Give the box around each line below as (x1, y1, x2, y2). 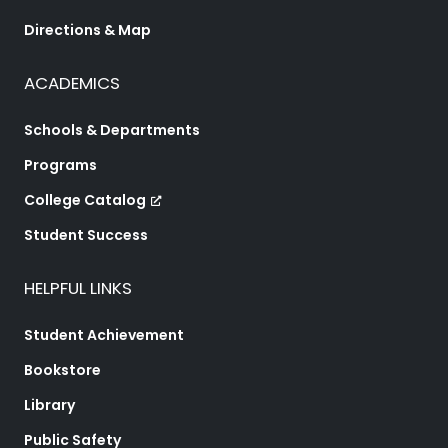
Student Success (24, 224, 148, 245)
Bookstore (24, 359, 101, 380)
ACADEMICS (24, 70, 120, 95)
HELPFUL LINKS (24, 275, 132, 300)
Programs (24, 154, 97, 175)
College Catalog (24, 189, 146, 210)
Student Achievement (24, 324, 184, 345)
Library (24, 394, 75, 415)
